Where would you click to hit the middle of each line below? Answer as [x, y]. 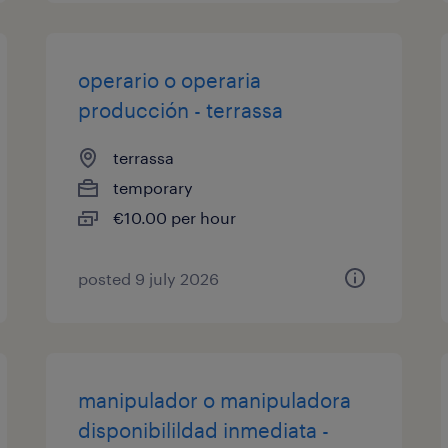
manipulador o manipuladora [215, 400]
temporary [153, 187]
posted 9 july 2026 [149, 278]
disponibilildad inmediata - [204, 430]
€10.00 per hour [175, 217]
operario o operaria [170, 80]
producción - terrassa [181, 110]
